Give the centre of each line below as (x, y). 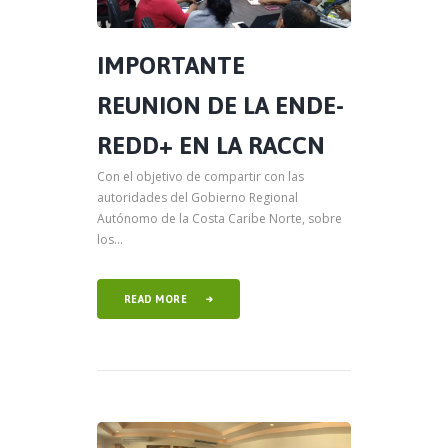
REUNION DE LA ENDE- (220, 106)
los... (110, 240)
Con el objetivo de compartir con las (200, 177)
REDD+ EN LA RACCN (211, 146)
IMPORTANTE (171, 66)
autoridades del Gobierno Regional (197, 198)
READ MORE (155, 298)
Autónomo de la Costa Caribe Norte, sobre (219, 219)
